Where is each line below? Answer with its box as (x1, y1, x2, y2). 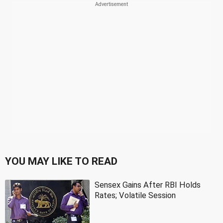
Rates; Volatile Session (95, 190, 176, 200)
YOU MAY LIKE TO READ (5, 155, 117, 167)
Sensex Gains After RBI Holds (95, 180, 201, 190)
